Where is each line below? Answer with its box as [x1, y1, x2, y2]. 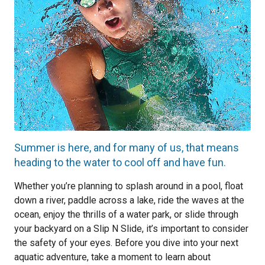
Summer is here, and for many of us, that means [14, 141, 239, 154]
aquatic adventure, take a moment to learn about [14, 251, 211, 263]
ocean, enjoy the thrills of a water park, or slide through [14, 209, 238, 220]
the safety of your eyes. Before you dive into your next [14, 237, 238, 248]
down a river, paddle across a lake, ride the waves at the [14, 195, 244, 206]
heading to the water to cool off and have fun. [14, 156, 226, 169]
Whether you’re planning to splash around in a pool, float [14, 180, 243, 192]
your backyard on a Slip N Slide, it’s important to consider [14, 223, 248, 234]
